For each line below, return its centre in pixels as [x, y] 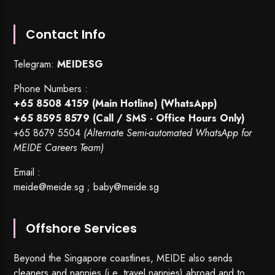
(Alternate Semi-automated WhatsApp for [168, 133]
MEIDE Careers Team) [59, 148]
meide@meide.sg [49, 187]
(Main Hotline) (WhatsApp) [153, 104]
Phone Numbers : [51, 89]
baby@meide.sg [126, 187]
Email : [27, 172]
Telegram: [36, 64]
